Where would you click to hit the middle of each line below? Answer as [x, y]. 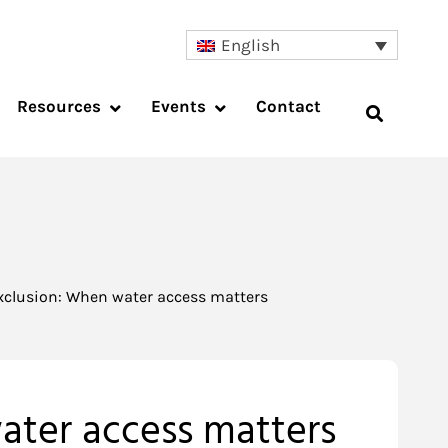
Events [178, 106]
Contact [288, 106]
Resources [59, 106]
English [251, 45]
